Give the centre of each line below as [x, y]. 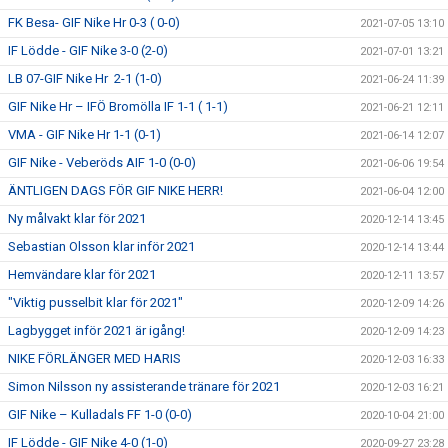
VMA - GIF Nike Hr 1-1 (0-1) [84, 134]
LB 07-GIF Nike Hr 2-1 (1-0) [85, 78]
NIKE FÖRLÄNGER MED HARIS [94, 358]
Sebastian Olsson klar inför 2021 [101, 246]
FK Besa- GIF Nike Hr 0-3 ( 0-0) [94, 22]
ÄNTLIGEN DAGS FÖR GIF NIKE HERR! [115, 190]
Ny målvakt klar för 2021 [77, 218]
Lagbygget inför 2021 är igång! [96, 330]
